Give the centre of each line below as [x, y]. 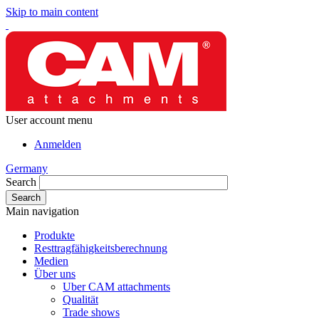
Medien [51, 261]
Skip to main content [52, 12]
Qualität [80, 299]
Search [21, 182]
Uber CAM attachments [116, 287]
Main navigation [42, 211]
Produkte [54, 235]
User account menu [49, 120]
